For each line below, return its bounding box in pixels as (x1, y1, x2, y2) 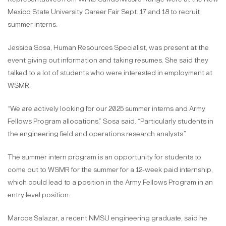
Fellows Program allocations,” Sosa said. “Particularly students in (8, 117, 213, 126)
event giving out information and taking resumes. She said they (8, 56, 208, 65)
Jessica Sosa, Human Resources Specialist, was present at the (8, 43, 209, 52)
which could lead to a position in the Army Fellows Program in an (8, 178, 213, 187)
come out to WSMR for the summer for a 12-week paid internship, (8, 165, 213, 175)
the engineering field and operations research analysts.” (8, 130, 186, 139)
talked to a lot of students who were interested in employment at (8, 69, 212, 78)
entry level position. (8, 191, 70, 200)
